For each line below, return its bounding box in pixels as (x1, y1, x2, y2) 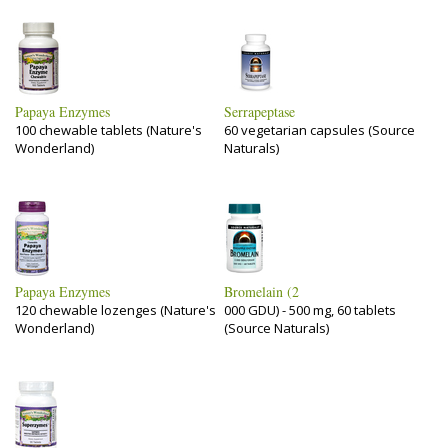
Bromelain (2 (224, 281, 299, 301)
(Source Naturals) (224, 318, 329, 337)
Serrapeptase (224, 101, 295, 121)
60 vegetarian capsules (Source (224, 120, 415, 139)
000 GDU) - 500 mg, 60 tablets (224, 300, 396, 319)
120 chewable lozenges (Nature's (15, 300, 216, 319)
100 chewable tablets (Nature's (15, 120, 202, 139)
